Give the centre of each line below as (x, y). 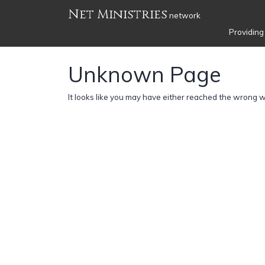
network (184, 15)
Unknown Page (145, 74)
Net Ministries (118, 14)
